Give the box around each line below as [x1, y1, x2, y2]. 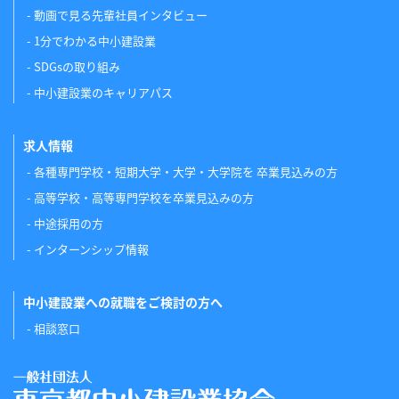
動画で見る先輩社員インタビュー [34, 6, 208, 23]
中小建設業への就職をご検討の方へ [23, 293, 223, 311]
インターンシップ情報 [34, 240, 149, 257]
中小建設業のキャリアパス [34, 84, 173, 101]
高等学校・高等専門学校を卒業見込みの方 [34, 189, 254, 206]
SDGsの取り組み [34, 58, 120, 75]
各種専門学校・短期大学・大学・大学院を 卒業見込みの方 [34, 163, 338, 180]
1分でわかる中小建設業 [34, 32, 156, 49]
